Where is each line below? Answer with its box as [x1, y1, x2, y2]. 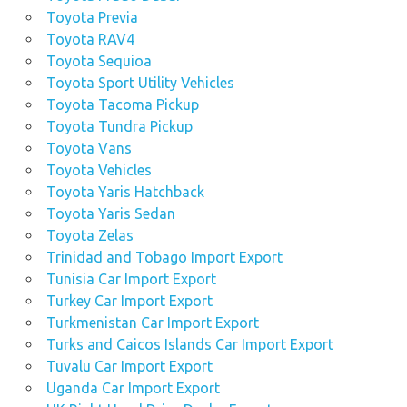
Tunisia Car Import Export [45, 271, 216, 288]
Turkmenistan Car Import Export [45, 314, 259, 332]
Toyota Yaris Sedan [45, 205, 175, 223]
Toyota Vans [45, 140, 132, 157]
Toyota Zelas [45, 227, 134, 244]
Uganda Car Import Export [45, 380, 220, 397]
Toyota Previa [45, 9, 138, 26]
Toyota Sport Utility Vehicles [45, 74, 234, 92]
